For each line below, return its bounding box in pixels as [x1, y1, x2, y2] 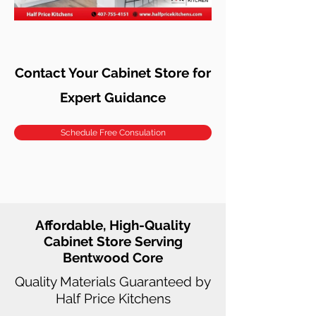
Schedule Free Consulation [60, 127, 166, 138]
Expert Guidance [60, 89, 166, 105]
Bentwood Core [63, 249, 163, 265]
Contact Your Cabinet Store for [15, 64, 211, 80]
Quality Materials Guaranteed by [15, 273, 211, 289]
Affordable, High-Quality [35, 217, 190, 233]
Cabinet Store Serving [43, 233, 183, 249]
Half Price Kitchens [55, 290, 171, 306]
